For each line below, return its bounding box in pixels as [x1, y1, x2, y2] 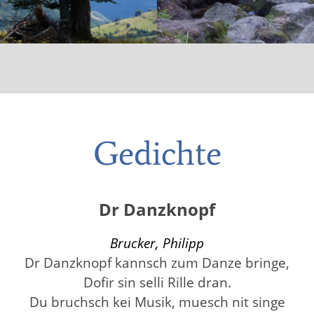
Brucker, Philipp [110, 233, 204, 252]
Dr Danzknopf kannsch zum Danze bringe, [25, 253, 289, 271]
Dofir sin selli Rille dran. [83, 273, 231, 291]
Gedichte [93, 132, 221, 174]
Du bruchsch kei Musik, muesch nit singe [29, 292, 285, 310]
